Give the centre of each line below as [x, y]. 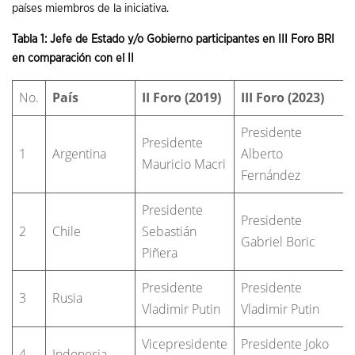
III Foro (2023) [282, 97]
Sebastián [169, 231]
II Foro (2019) [181, 97]
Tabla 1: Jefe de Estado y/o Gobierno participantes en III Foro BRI [173, 39]
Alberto [262, 153]
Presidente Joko [285, 344]
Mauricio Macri [184, 164]
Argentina [79, 153]
